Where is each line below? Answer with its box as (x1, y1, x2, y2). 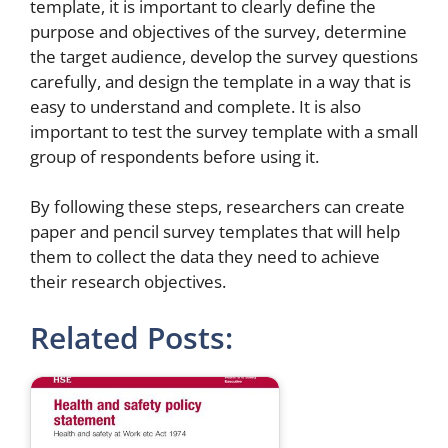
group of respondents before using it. (30, 144, 319, 168)
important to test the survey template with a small (30, 119, 418, 143)
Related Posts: (30, 316, 233, 358)
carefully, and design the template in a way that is (30, 69, 411, 93)
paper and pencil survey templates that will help (30, 220, 400, 243)
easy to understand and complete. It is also (30, 94, 361, 118)
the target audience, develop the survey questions (30, 44, 418, 68)
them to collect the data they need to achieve (30, 245, 380, 268)
